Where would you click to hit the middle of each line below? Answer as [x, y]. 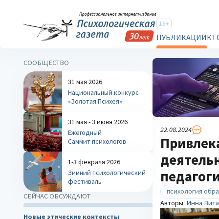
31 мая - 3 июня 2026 [98, 122]
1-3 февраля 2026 [94, 162]
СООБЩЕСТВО [46, 63]
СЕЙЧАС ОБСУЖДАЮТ [57, 196]
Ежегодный [85, 132]
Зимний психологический [107, 173]
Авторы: [173, 203]
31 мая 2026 [85, 82]
